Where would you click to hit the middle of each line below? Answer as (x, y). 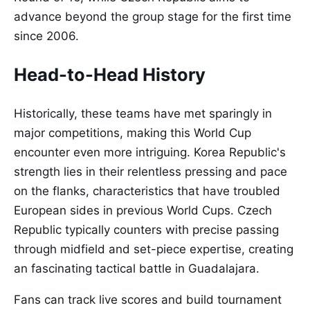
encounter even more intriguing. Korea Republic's (150, 153)
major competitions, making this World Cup (133, 133)
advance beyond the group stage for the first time (153, 17)
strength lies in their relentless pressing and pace (151, 172)
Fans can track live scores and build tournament (148, 300)
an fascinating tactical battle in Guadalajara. (137, 269)
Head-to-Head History (110, 75)
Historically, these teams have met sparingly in (143, 114)
